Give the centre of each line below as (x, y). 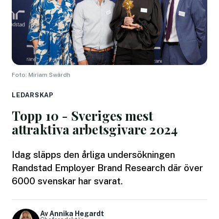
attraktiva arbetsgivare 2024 (95, 129)
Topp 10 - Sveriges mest (83, 115)
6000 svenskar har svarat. (67, 181)
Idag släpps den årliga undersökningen (93, 154)
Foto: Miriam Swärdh (41, 75)
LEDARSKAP (33, 95)
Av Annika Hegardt (72, 213)
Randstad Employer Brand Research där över (107, 167)
